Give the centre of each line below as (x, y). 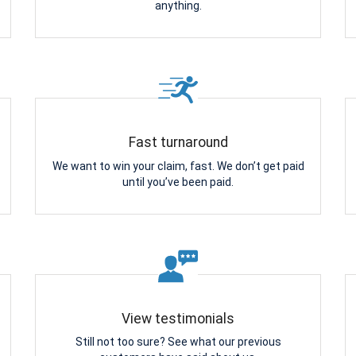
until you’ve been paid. (178, 182)
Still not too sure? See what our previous (178, 342)
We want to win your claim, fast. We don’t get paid (178, 166)
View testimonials (178, 318)
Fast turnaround (178, 143)
